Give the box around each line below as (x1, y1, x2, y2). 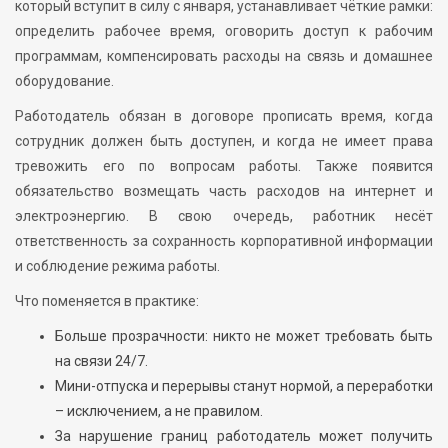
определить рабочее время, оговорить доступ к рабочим (15, 22, 433, 39)
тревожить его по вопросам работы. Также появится (15, 157, 433, 174)
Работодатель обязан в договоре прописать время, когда (15, 107, 433, 124)
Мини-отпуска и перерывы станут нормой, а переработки (55, 377, 433, 394)
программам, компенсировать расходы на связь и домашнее (15, 47, 433, 64)
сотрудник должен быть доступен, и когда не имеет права (15, 132, 433, 149)
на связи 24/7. (55, 352, 148, 369)
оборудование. (15, 72, 114, 89)
